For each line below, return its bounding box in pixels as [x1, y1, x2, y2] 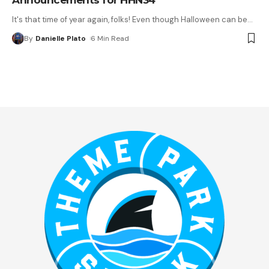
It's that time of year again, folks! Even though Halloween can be [12, 14, 247, 25]
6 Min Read [91, 33, 130, 43]
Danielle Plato [35, 33, 86, 43]
